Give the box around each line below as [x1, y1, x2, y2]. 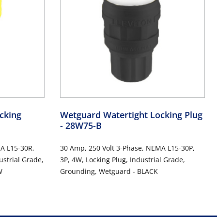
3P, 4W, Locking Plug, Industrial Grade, [60, 155, 185, 164]
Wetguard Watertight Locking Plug [60, 108, 202, 121]
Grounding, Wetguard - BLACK [60, 166, 158, 176]
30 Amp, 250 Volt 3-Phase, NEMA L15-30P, [60, 143, 195, 153]
